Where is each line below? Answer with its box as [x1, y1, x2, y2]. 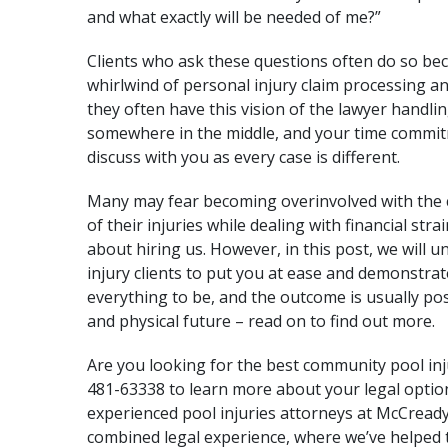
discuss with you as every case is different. [87, 146, 400, 168]
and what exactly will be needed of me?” [87, 6, 381, 28]
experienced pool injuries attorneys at [87, 402, 376, 424]
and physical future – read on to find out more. [87, 310, 435, 332]
